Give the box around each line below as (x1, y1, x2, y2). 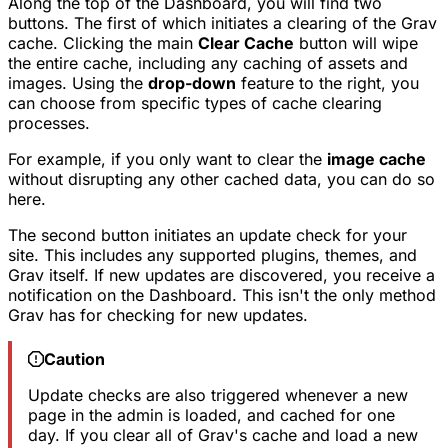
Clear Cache (198, 33, 294, 54)
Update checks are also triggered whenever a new (27, 385, 408, 406)
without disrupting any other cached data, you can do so (8, 169, 435, 190)
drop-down (148, 73, 236, 94)
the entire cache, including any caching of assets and (8, 53, 408, 74)
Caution (43, 349, 105, 370)
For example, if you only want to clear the (8, 149, 327, 170)
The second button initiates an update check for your (8, 225, 407, 246)
